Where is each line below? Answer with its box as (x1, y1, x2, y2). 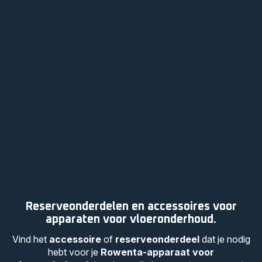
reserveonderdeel (115, 233, 199, 245)
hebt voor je (48, 246, 101, 258)
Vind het (12, 233, 49, 245)
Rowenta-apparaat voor (101, 246, 214, 258)
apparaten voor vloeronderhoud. (46, 213, 216, 225)
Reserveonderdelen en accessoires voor (25, 201, 237, 212)
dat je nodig (199, 233, 250, 245)
